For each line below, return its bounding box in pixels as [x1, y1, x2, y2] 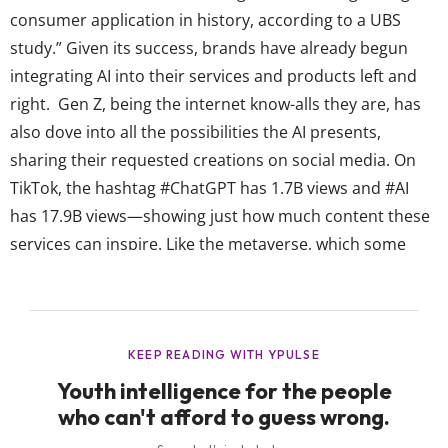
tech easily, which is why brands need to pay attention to [10, 288, 436, 311]
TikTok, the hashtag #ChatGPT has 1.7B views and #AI [10, 176, 409, 199]
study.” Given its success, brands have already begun [10, 36, 408, 59]
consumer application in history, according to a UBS [10, 8, 401, 31]
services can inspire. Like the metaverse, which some [10, 232, 406, 255]
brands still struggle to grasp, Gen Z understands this [10, 260, 412, 283]
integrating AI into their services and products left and [10, 64, 417, 87]
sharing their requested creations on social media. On [10, 148, 416, 171]
